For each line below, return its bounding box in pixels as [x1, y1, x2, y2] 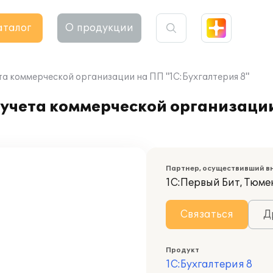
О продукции [65, 22, 133, 34]
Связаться [180, 208, 233, 221]
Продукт [166, 246, 199, 254]
